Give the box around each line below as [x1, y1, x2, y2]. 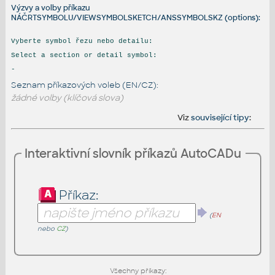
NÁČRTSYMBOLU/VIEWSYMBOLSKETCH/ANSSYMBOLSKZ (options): [10, 12, 260, 23]
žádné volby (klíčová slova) [10, 92, 123, 103]
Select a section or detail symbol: [10, 51, 157, 59]
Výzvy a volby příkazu [10, 2, 90, 13]
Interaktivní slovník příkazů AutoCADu [25, 145, 241, 161]
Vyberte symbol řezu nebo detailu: [10, 37, 153, 45]
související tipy [191, 112, 250, 123]
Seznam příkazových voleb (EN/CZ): [10, 79, 158, 90]
